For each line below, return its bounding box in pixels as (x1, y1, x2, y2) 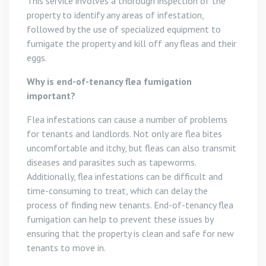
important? (27, 90, 75, 102)
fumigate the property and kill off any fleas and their (27, 37, 236, 49)
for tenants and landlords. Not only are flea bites (27, 128, 222, 140)
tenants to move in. (27, 242, 106, 254)
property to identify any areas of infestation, (27, 9, 204, 21)
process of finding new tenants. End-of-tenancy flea (27, 199, 233, 211)
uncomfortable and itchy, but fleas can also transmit (27, 142, 236, 154)
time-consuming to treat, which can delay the (27, 185, 208, 197)
